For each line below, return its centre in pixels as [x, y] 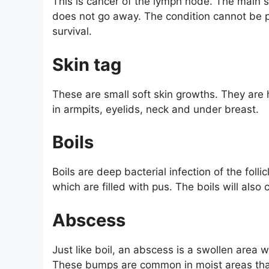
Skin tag [87, 64]
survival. [72, 32]
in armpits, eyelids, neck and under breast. [156, 109]
